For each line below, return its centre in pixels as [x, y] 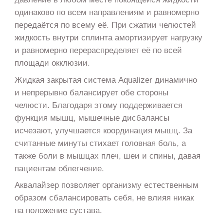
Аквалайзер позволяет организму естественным [106, 185]
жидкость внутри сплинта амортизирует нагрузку [108, 37]
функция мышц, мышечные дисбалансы [92, 118]
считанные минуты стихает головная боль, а [100, 143]
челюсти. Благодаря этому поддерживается [98, 105]
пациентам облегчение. [59, 168]
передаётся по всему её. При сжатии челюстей [105, 25]
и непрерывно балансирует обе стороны [91, 92]
